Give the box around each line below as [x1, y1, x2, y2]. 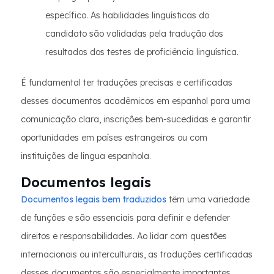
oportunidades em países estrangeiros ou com [21, 132, 207, 143]
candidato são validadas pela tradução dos [45, 28, 223, 39]
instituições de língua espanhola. [21, 150, 151, 161]
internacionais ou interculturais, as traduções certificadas [21, 249, 253, 260]
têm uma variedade [166, 194, 250, 205]
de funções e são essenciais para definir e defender [21, 212, 230, 223]
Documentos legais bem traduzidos [21, 194, 166, 205]
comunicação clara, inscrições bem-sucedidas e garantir [21, 114, 251, 125]
